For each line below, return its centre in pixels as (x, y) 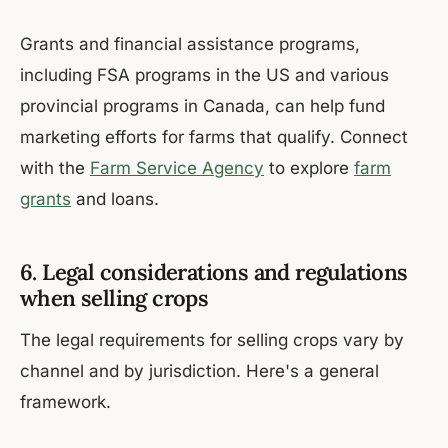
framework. (65, 402)
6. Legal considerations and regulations (214, 272)
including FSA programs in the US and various (204, 75)
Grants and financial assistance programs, (190, 44)
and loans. (115, 199)
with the (55, 168)
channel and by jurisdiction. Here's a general (199, 371)
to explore (309, 168)
